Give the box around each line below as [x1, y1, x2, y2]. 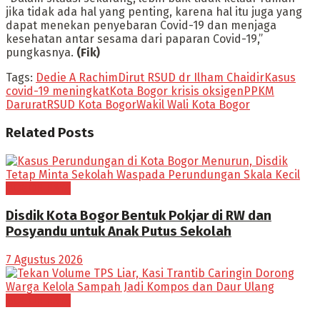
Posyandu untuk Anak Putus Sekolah [6, 224, 231, 240]
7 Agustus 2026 [6, 252, 83, 266]
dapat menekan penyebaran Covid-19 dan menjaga [6, 19, 276, 33]
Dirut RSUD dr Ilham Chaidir [118, 71, 264, 85]
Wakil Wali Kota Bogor [136, 98, 250, 112]
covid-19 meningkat [6, 84, 109, 99]
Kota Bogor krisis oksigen [109, 84, 244, 99]
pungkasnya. [6, 46, 76, 60]
